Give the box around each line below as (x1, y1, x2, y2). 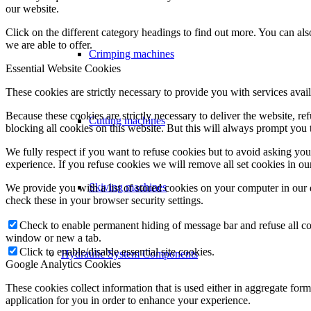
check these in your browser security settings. (6, 194, 203, 206)
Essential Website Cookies (6, 62, 121, 74)
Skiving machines (89, 181, 167, 193)
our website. (6, 2, 59, 15)
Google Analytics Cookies (6, 258, 121, 270)
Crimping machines (89, 48, 174, 60)
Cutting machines (89, 115, 165, 126)
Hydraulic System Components (61, 248, 198, 260)
